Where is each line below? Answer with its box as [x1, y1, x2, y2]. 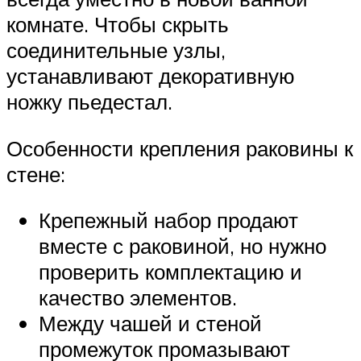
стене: [6, 160, 65, 187]
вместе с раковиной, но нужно [39, 233, 326, 259]
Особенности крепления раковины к [6, 135, 353, 161]
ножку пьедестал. [6, 88, 172, 114]
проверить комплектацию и [39, 259, 302, 285]
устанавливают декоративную [6, 62, 295, 89]
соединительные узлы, [6, 36, 226, 63]
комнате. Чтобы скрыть [6, 10, 229, 37]
